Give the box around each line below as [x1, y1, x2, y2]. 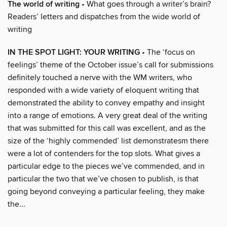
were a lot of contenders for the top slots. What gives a [8, 148, 200, 159]
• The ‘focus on [140, 47, 195, 57]
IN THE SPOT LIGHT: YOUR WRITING [8, 47, 140, 58]
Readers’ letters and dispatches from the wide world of [8, 11, 200, 22]
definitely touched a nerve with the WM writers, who [8, 72, 192, 83]
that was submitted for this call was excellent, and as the [8, 123, 206, 133]
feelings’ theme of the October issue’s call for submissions [8, 59, 213, 70]
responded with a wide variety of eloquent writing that [8, 85, 199, 95]
